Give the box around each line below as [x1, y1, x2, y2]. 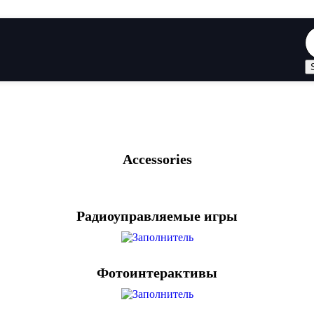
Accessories [122, 151, 192, 167]
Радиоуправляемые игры [76, 208, 238, 224]
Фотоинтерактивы [97, 265, 217, 280]
